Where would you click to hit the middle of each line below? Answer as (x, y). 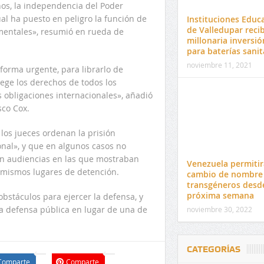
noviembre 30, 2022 (219, 209)
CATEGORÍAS (213, 249)
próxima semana (220, 195)
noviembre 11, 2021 (219, 65)
